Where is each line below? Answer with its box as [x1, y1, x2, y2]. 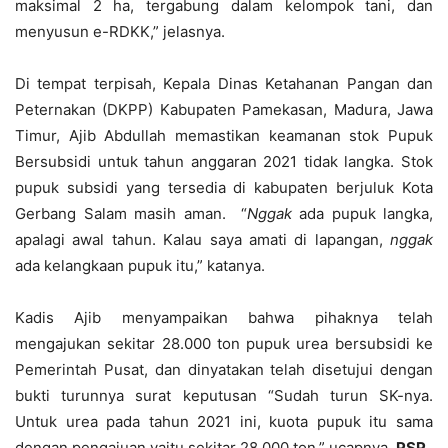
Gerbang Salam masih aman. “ [15, 204, 247, 223]
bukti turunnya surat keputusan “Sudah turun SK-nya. [15, 386, 433, 405]
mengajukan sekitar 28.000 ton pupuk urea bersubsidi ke [15, 334, 433, 353]
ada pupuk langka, [291, 204, 433, 223]
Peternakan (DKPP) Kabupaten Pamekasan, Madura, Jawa [15, 100, 433, 119]
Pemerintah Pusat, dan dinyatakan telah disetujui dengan [15, 360, 433, 379]
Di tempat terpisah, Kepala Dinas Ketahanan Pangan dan [15, 74, 433, 93]
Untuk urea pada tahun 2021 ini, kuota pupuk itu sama [15, 412, 433, 431]
